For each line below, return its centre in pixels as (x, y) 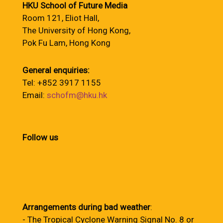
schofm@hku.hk (77, 95)
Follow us (40, 137)
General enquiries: (56, 70)
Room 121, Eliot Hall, (61, 18)
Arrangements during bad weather (86, 207)
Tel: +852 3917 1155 (62, 83)
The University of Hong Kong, (76, 30)
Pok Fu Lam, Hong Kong (66, 43)
